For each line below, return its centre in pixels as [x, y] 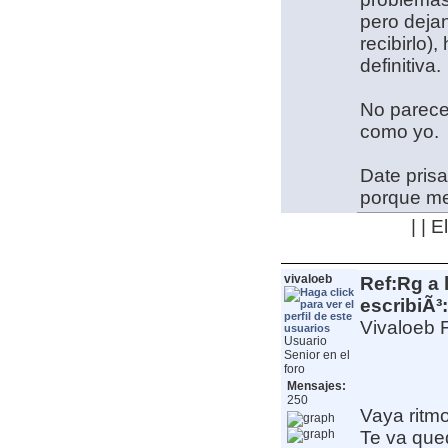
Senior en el [316, 355]
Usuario [305, 341]
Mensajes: [316, 386]
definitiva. [400, 66]
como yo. [401, 132]
